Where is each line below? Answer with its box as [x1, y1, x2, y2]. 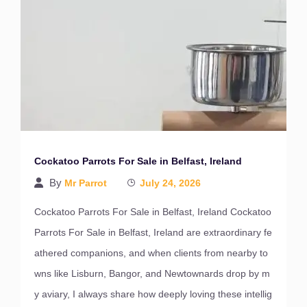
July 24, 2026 [140, 177, 201, 188]
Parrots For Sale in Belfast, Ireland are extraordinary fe [34, 227, 272, 238]
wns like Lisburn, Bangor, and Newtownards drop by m [34, 268, 270, 279]
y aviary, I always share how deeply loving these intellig [34, 288, 272, 299]
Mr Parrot [64, 177, 107, 188]
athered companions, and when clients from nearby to [34, 247, 268, 258]
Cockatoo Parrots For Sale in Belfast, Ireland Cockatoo [34, 206, 271, 217]
